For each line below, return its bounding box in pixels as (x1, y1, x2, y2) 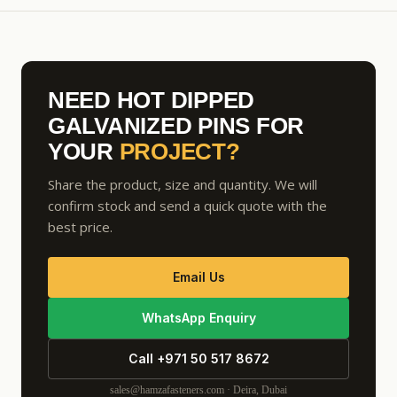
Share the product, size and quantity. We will (48, 175, 317, 193)
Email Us (172, 269, 225, 284)
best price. (48, 217, 113, 236)
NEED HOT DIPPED (48, 86, 255, 113)
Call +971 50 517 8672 (128, 350, 269, 366)
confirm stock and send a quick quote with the (48, 196, 327, 214)
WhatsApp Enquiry (141, 309, 256, 325)
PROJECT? (119, 137, 240, 165)
